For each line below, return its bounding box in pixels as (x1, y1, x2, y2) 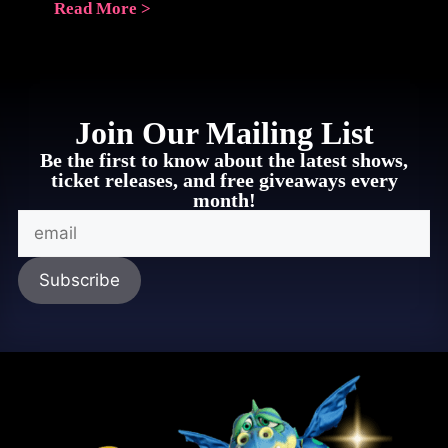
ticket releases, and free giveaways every (50, 168, 398, 191)
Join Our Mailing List (74, 114, 374, 151)
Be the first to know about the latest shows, (40, 148, 408, 171)
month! (192, 188, 256, 211)
